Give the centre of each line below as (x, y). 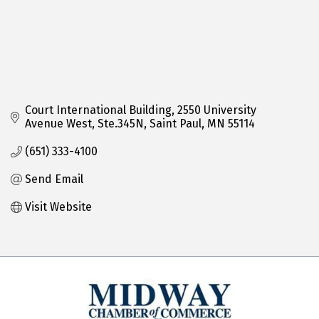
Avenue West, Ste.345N (84, 124)
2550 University (217, 110)
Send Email (54, 179)
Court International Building (98, 110)
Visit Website (58, 207)
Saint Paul (176, 124)
